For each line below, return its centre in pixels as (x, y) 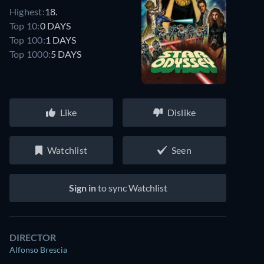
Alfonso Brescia (38, 250)
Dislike (181, 112)
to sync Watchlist (131, 188)
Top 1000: (30, 54)
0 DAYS (55, 25)
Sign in (82, 188)
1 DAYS (60, 39)
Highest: (27, 11)
